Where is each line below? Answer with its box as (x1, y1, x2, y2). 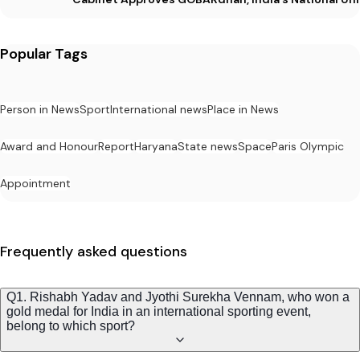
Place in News (207, 102, 279, 117)
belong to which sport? (6, 319, 135, 333)
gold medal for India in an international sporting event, (6, 305, 311, 319)
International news (110, 102, 207, 117)
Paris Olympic (272, 139, 344, 154)
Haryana (134, 139, 178, 154)
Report (98, 139, 134, 154)
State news (178, 139, 238, 154)
